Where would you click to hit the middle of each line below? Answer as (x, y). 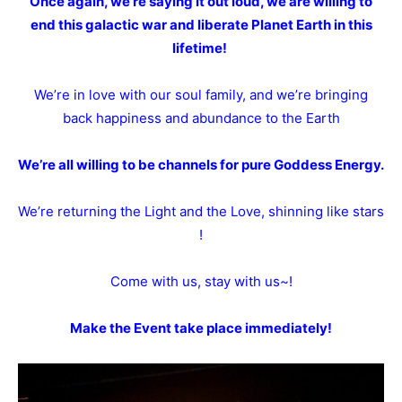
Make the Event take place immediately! (201, 328)
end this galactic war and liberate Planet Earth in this (201, 24)
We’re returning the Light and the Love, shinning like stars (201, 211)
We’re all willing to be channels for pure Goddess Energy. (201, 164)
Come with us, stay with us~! (201, 281)
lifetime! (201, 48)
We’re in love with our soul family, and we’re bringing (201, 94)
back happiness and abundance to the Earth (201, 118)
